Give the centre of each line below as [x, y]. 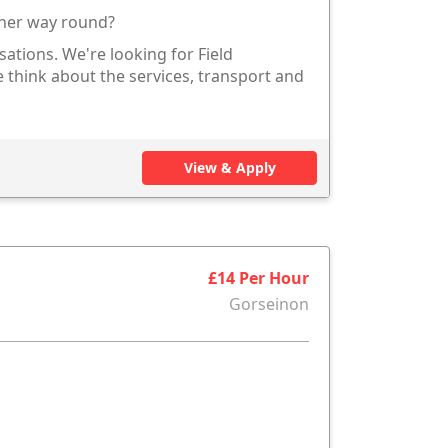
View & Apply [229, 167]
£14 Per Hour [258, 278]
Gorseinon [268, 304]
